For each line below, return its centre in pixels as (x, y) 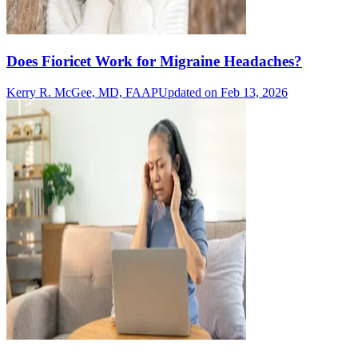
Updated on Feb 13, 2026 (223, 92)
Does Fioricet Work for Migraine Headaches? (154, 61)
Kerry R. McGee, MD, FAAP (82, 92)
